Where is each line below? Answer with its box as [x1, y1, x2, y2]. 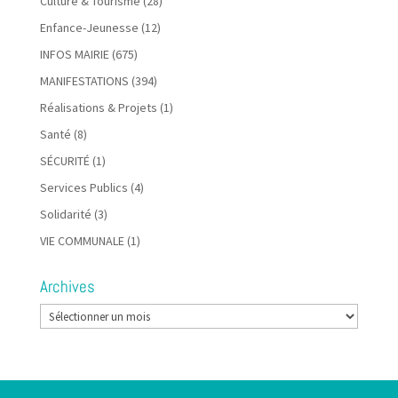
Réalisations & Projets [39, 99, 157, 116]
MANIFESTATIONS [39, 73, 129, 90]
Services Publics [39, 179, 128, 196]
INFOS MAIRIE [39, 46, 109, 63]
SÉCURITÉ [39, 153, 90, 170]
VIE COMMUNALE [39, 233, 124, 250]
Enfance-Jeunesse [39, 20, 139, 36]
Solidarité [39, 206, 92, 223]
